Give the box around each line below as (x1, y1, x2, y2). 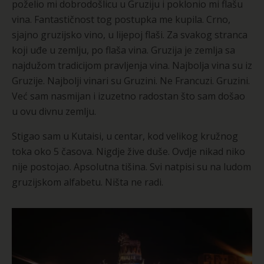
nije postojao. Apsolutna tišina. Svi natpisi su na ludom (12, 160, 251, 174)
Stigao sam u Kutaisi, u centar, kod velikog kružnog (12, 130, 238, 143)
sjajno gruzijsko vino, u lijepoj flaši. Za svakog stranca (12, 28, 247, 42)
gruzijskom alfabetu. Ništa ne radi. (12, 176, 163, 189)
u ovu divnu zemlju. (12, 105, 96, 118)
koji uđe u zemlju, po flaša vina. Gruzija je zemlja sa (12, 44, 235, 57)
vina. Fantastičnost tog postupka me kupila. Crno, (12, 13, 230, 27)
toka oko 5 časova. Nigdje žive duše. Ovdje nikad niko (12, 145, 245, 159)
